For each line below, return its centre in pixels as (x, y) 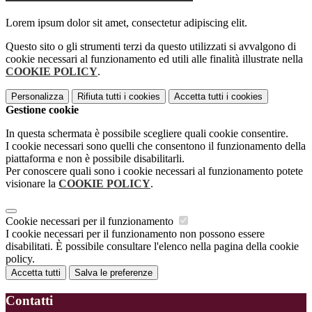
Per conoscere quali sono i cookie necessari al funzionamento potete (154, 171)
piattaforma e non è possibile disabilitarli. (95, 159)
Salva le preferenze (114, 273)
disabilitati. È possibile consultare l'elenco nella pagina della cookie (152, 247)
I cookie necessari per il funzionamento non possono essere (135, 234)
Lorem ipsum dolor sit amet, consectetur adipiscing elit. (126, 23)
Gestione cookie (42, 110)
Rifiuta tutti (99, 97)
